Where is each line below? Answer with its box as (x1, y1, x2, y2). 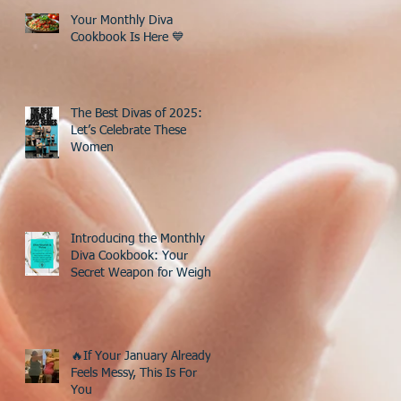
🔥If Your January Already (71, 349, 211, 363)
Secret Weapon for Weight (71, 266, 216, 279)
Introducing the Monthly (71, 232, 205, 245)
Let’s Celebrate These (71, 124, 186, 137)
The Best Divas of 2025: (71, 107, 202, 120)
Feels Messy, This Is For (71, 366, 197, 380)
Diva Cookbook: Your (71, 249, 188, 262)
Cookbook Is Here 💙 (71, 30, 184, 44)
